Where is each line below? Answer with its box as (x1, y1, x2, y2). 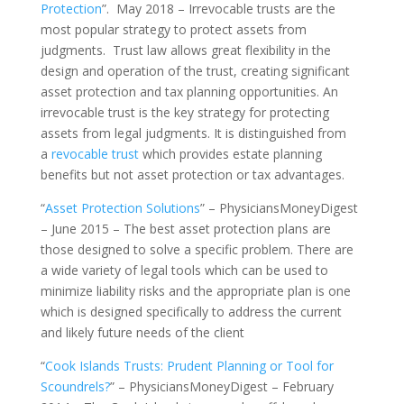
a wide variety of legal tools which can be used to (40, 262, 328, 279)
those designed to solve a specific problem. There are (40, 241, 353, 258)
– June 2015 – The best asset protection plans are (40, 220, 331, 237)
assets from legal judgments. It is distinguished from (40, 124, 346, 142)
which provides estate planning (138, 145, 322, 162)
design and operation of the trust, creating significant (40, 62, 350, 79)
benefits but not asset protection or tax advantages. (40, 166, 344, 183)
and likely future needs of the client (40, 324, 244, 341)
